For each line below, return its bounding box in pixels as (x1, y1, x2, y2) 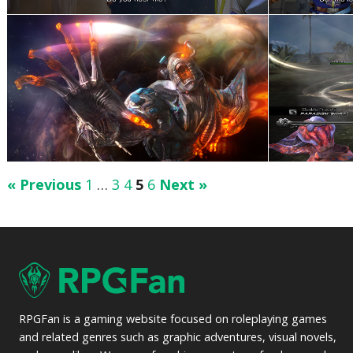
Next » (159, 175, 208, 195)
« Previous (7, 175, 82, 195)
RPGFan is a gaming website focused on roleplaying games (19, 310, 328, 326)
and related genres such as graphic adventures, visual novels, (19, 329, 337, 344)
